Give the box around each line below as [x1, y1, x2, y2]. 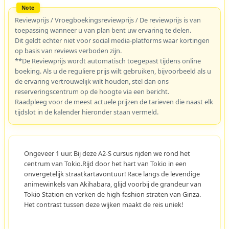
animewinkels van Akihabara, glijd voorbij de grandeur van [24, 179, 201, 189]
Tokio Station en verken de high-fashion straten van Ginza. [24, 189, 201, 199]
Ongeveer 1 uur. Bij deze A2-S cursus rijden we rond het [24, 148, 190, 158]
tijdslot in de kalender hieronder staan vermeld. [14, 107, 158, 117]
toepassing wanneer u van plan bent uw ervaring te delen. [14, 25, 191, 35]
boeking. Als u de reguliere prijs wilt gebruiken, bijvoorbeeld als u [14, 66, 211, 76]
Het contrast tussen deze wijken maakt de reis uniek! [24, 199, 183, 209]
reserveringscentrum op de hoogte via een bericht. [14, 86, 169, 96]
